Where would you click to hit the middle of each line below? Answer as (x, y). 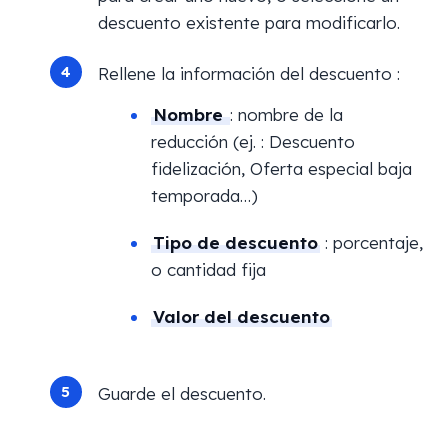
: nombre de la (286, 114)
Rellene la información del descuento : (248, 73)
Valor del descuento (241, 316)
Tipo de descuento (235, 242)
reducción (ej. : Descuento (253, 141)
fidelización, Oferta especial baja (281, 168)
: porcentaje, (371, 242)
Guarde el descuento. (181, 393)
